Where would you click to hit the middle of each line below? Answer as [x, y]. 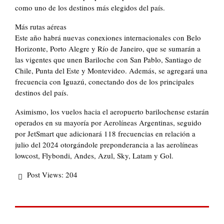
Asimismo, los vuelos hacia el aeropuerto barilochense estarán [112, 112]
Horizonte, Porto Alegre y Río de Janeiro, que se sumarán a [108, 49]
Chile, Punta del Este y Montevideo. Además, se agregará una [111, 71]
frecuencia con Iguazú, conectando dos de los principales [104, 82]
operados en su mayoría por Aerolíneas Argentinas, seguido [108, 123]
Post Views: [45, 175]
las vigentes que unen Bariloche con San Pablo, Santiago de [108, 60]
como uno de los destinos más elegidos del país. [90, 8]
